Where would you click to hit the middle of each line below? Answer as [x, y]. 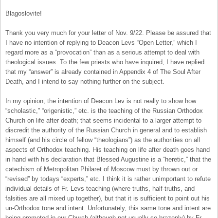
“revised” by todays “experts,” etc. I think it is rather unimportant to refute [108, 179]
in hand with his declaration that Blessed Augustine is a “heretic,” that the [108, 159]
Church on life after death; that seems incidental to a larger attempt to [103, 120]
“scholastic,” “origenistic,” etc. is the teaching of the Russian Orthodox [104, 110]
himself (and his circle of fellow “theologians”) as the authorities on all [103, 140]
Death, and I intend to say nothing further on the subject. [85, 81]
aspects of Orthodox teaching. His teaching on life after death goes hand [108, 149]
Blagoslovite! [24, 13]
